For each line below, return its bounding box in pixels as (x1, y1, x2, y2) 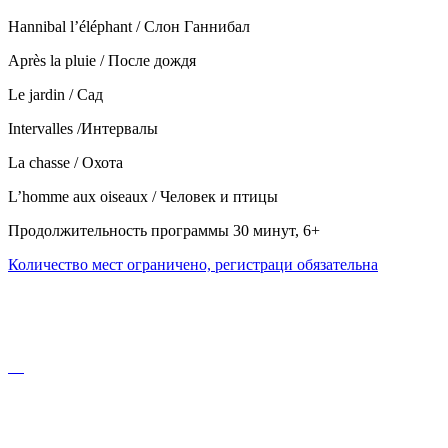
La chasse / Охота (8, 153, 123, 171)
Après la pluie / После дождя (8, 51, 196, 69)
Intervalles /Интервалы (8, 119, 158, 137)
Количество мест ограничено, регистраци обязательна (8, 255, 378, 273)
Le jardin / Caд (8, 85, 103, 103)
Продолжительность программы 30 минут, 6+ (8, 221, 320, 239)
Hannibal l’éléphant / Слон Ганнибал (8, 17, 250, 35)
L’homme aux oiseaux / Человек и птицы (8, 187, 278, 205)
